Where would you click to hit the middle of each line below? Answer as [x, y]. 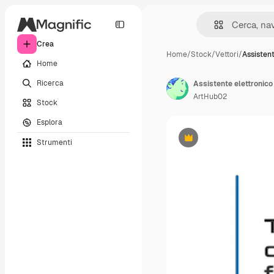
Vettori [227, 54]
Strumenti [54, 142]
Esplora [50, 122]
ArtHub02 [210, 97]
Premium [203, 142]
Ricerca [50, 83]
